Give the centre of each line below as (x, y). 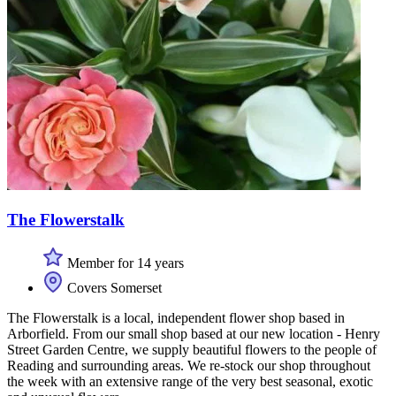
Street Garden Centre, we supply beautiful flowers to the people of (192, 349)
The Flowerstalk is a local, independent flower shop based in (176, 317)
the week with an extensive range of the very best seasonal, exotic (190, 381)
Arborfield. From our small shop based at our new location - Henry (194, 333)
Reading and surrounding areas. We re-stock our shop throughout (189, 365)
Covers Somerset (113, 287)
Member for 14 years (124, 263)
